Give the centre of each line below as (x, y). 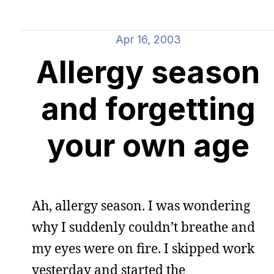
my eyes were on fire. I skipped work (143, 248)
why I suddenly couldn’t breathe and (143, 227)
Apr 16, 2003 (148, 39)
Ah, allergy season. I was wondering (141, 206)
